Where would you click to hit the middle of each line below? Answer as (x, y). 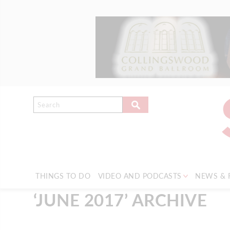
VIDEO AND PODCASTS (140, 176)
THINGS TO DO (63, 176)
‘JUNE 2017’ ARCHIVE (120, 200)
